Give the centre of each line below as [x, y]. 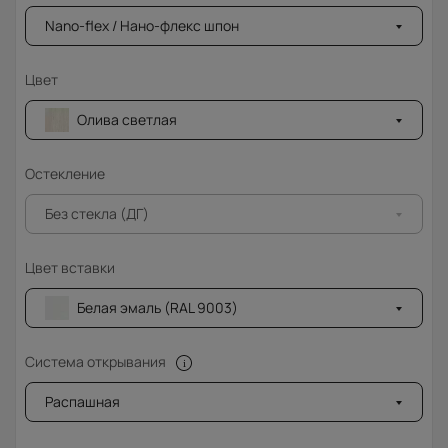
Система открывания [95, 362]
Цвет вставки [70, 268]
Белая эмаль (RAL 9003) [157, 308]
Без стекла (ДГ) [97, 214]
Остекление [65, 174]
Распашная [82, 402]
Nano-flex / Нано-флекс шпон [142, 26]
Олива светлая [127, 120]
